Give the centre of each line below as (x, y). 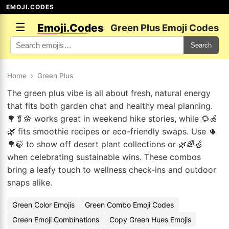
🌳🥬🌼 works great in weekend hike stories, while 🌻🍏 (112, 119)
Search (201, 45)
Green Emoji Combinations (56, 220)
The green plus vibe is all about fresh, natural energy (109, 93)
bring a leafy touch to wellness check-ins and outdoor (112, 170)
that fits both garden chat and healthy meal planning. (110, 106)
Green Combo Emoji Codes (129, 205)
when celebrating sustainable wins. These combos (104, 157)
